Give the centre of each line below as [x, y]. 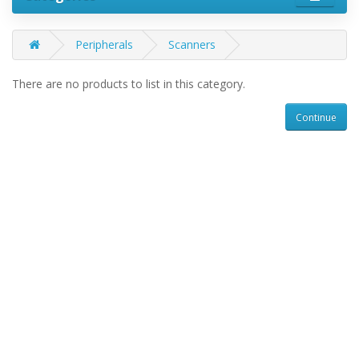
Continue [316, 117]
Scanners [192, 45]
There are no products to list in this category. [129, 84]
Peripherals [104, 45]
